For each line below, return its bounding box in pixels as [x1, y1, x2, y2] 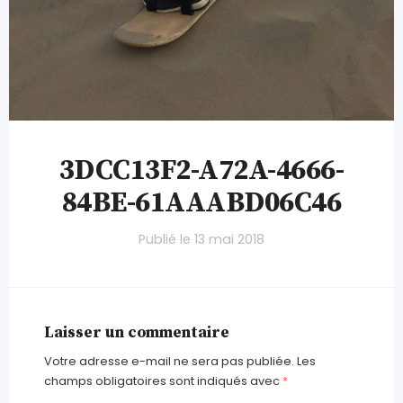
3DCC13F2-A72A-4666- [58, 153, 345, 190]
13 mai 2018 [194, 230, 264, 249]
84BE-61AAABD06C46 [61, 185, 342, 222]
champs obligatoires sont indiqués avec [43, 372, 282, 389]
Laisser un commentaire [43, 323, 229, 344]
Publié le [139, 230, 194, 249]
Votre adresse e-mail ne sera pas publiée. [43, 353, 294, 369]
